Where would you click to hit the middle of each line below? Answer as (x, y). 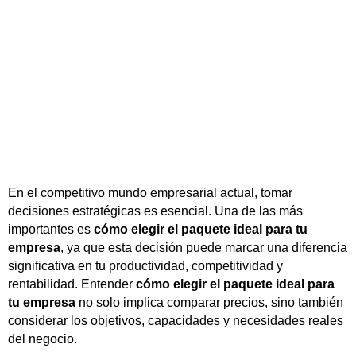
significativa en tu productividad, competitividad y (145, 266)
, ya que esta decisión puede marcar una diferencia (204, 248)
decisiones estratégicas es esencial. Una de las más (155, 211)
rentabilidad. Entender (72, 284)
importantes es (51, 229)
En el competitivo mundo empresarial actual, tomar (150, 193)
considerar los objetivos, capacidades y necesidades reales (176, 321)
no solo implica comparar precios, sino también (209, 302)
